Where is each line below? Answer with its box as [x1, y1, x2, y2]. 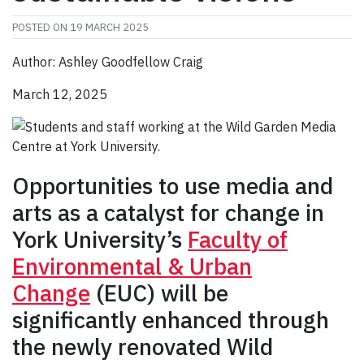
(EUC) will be [90, 278, 228, 309]
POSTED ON [12, 20, 70, 35]
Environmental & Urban [12, 251, 252, 282]
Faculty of [188, 224, 288, 255]
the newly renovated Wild [12, 331, 273, 362]
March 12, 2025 [12, 86, 107, 103]
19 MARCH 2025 [70, 20, 149, 35]
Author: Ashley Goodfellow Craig [12, 54, 203, 71]
